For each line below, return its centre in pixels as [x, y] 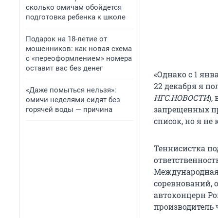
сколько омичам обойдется [74, 7]
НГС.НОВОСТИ [181, 98]
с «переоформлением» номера [79, 58]
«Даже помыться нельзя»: [71, 90]
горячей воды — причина [69, 109]
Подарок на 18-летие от [66, 39]
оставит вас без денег [64, 68]
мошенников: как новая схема [79, 49]
